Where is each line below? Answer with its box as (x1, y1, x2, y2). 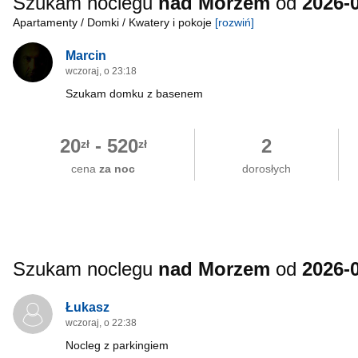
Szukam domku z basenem (66, 87, 203, 100)
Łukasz (66, 300, 109, 314)
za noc (99, 162, 136, 175)
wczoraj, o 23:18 (66, 66, 137, 77)
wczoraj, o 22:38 (66, 317, 137, 328)
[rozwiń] (215, 16, 254, 29)
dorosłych (241, 162, 291, 175)
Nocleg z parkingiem (66, 339, 169, 352)
